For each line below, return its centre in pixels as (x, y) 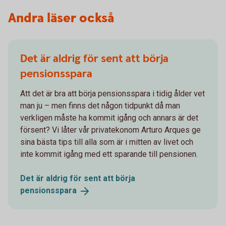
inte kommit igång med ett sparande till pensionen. (109, 154)
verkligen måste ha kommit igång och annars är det (109, 118)
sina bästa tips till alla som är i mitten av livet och (107, 142)
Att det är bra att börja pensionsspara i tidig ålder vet (112, 94)
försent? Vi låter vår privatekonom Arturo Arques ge (110, 130)
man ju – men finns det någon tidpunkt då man (100, 106)
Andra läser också (61, 19)
